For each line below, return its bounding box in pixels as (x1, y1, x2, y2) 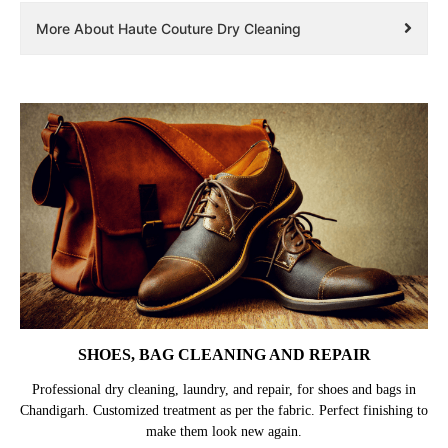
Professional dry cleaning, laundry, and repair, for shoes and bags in (32, 381, 416, 397)
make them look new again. (146, 423, 302, 439)
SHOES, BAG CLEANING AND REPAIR (77, 345, 371, 363)
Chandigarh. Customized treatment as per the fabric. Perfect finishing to (20, 402, 428, 418)
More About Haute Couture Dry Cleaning (36, 19, 301, 37)
